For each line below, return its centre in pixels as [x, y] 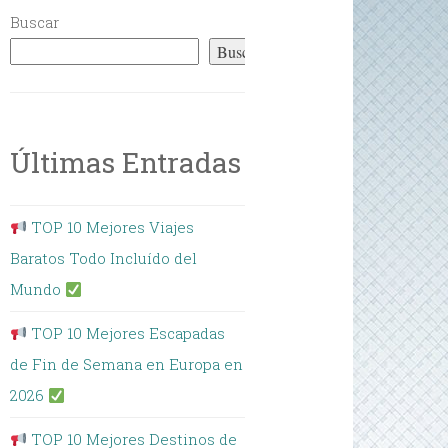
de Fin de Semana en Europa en [127, 364]
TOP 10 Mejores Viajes [111, 227]
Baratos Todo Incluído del [104, 258]
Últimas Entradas [126, 162]
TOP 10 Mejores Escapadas [126, 333]
